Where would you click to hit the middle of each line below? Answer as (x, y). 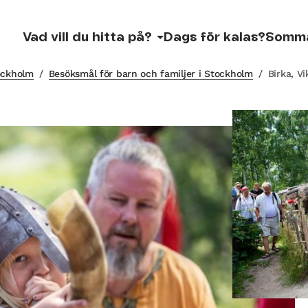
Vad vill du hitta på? (87, 37)
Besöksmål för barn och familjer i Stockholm (151, 74)
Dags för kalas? (214, 37)
